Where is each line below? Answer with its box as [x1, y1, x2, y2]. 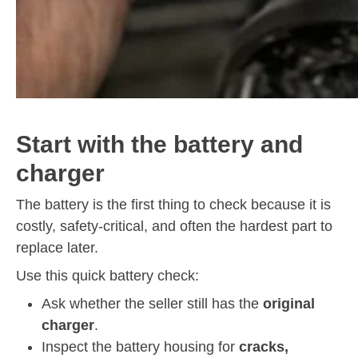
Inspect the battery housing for [42, 338, 239, 355]
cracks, [239, 338, 288, 355]
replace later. [16, 239, 98, 256]
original [263, 295, 315, 312]
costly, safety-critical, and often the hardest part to [16, 217, 332, 234]
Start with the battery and [16, 130, 303, 157]
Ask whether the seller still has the [42, 295, 263, 312]
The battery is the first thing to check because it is [16, 196, 331, 213]
